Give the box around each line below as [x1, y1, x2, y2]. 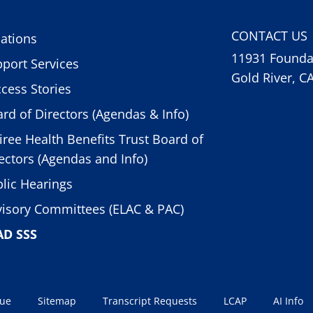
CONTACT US [231, 27, 307, 44]
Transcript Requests [103, 293, 197, 307]
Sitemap [38, 293, 76, 307]
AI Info [273, 293, 303, 307]
